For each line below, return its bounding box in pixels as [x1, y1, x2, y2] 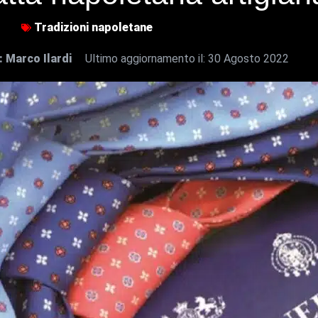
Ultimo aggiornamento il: [85, 52, 208, 66]
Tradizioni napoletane [33, 21, 153, 35]
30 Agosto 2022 [208, 52, 289, 66]
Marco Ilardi [6, 52, 72, 66]
